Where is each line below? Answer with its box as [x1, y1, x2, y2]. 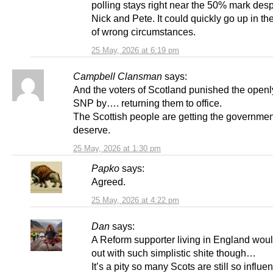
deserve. [73, 124, 110, 136]
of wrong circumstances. [91, 26, 196, 38]
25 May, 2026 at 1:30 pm [73, 144, 161, 154]
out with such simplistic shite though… [91, 247, 256, 259]
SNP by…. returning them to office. [73, 97, 222, 109]
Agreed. [91, 176, 126, 188]
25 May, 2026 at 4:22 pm [91, 196, 179, 205]
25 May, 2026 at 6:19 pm [91, 46, 179, 55]
